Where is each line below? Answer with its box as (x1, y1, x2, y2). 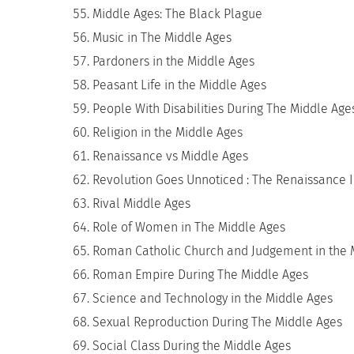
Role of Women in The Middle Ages (92, 220, 285, 235)
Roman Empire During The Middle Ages (92, 267, 308, 282)
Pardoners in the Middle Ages (92, 54, 254, 69)
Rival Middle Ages (92, 196, 190, 211)
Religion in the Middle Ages (92, 125, 243, 140)
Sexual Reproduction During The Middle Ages (92, 314, 342, 330)
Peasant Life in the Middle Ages (92, 77, 266, 92)
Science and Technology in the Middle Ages (92, 291, 333, 306)
